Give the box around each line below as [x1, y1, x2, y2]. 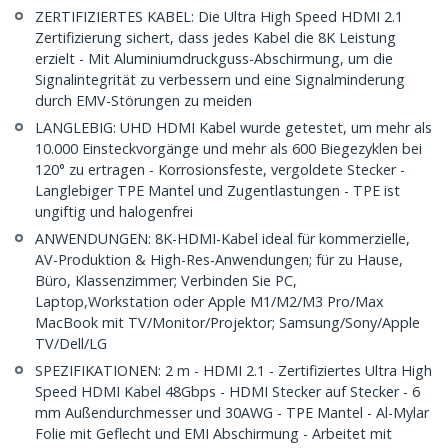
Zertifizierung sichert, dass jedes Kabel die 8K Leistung [35, 28, 396, 48]
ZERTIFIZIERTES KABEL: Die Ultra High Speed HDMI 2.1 [35, 7, 403, 27]
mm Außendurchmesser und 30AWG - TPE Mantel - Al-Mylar [35, 403, 429, 423]
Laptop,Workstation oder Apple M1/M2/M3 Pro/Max [35, 292, 384, 312]
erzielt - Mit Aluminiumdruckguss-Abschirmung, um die [35, 49, 393, 69]
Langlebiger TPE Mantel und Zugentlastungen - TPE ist [35, 181, 400, 201]
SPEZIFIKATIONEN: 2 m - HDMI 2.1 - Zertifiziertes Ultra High [35, 361, 432, 381]
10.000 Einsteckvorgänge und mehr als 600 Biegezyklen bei [35, 139, 422, 159]
